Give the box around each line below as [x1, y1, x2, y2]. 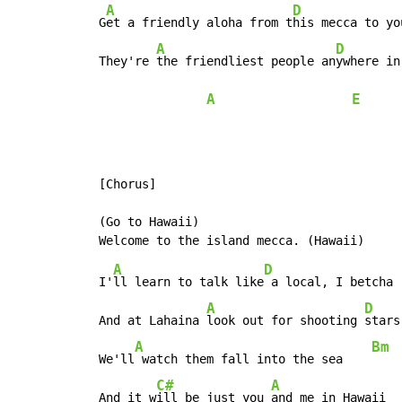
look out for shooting [206, 312, 364, 328]
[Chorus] [92, 176, 156, 191]
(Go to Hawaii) [92, 214, 199, 229]
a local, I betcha [264, 274, 393, 289]
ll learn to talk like [113, 274, 264, 289]
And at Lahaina [92, 312, 206, 328]
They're [92, 53, 156, 68]
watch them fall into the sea [135, 351, 371, 366]
